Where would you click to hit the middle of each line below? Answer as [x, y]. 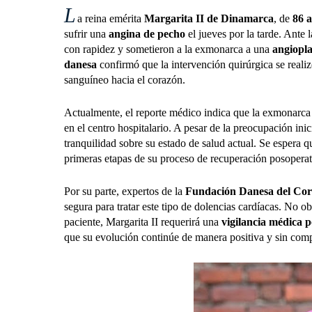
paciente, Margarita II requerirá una [143, 222]
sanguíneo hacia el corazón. [125, 80]
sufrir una [86, 34]
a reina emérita [111, 18]
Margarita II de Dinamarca [209, 18]
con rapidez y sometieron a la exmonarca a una [168, 49]
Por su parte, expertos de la [125, 191]
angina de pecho [147, 34]
